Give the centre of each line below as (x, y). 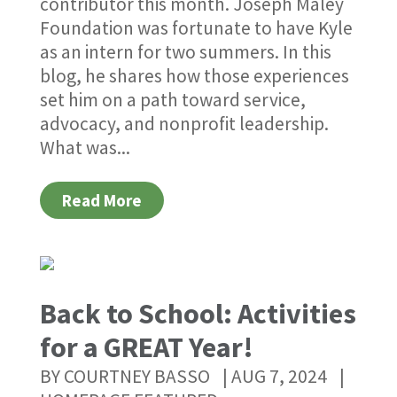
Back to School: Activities (198, 314)
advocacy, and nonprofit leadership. (184, 124)
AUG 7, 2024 (279, 377)
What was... (85, 148)
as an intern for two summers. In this (185, 52)
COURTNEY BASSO (136, 377)
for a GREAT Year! (146, 348)
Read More (101, 201)
